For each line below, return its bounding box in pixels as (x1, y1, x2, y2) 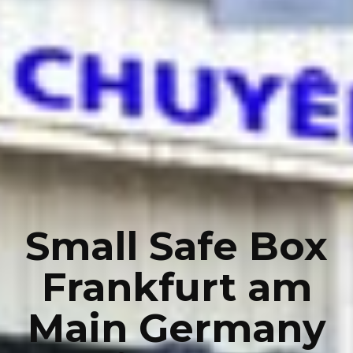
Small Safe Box (25, 222, 328, 269)
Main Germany (27, 304, 326, 351)
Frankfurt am (41, 263, 312, 310)
